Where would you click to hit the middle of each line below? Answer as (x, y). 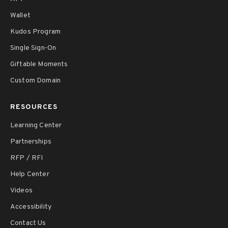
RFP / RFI (27, 158)
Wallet (20, 16)
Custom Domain (36, 81)
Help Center (30, 175)
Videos (21, 191)
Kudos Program (36, 32)
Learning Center (36, 126)
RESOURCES (34, 107)
